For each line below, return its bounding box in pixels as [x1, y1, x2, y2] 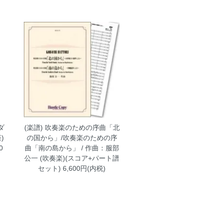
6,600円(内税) [61, 164, 106, 172]
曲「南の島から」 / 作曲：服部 [24, 144, 119, 152]
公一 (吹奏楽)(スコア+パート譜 [24, 154, 120, 162]
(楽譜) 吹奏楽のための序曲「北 [24, 123, 120, 131]
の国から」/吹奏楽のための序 [26, 133, 117, 142]
